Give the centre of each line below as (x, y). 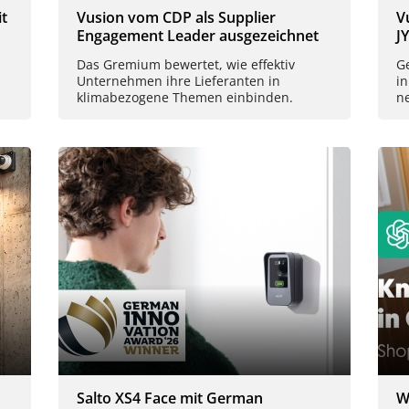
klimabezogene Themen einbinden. (185, 97)
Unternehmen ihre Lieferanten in (178, 80)
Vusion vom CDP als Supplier (176, 17)
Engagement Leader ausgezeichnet (198, 35)
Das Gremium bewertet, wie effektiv (186, 64)
